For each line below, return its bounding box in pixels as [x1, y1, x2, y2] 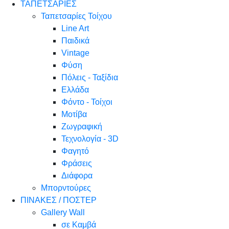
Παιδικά [61, 36, 89, 45]
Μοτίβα [61, 110, 87, 119]
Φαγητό [61, 147, 89, 155]
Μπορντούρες [41, 184, 91, 192]
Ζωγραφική [61, 122, 102, 131]
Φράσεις [61, 159, 92, 168]
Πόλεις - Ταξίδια [61, 73, 118, 82]
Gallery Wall [41, 208, 85, 217]
